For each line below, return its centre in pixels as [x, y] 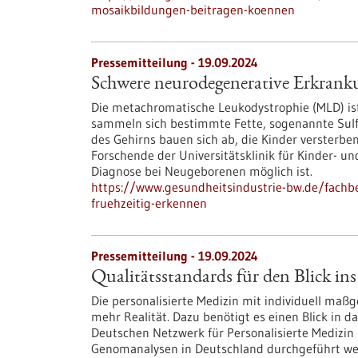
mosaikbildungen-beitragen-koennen [193, 10]
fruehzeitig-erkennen [149, 203]
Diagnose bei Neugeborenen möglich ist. [202, 171]
